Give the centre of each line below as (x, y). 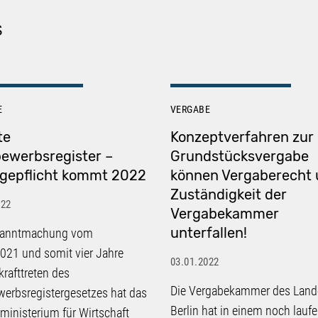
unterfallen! (209, 232)
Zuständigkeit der (229, 194)
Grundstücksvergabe (240, 156)
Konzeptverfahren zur (242, 137)
